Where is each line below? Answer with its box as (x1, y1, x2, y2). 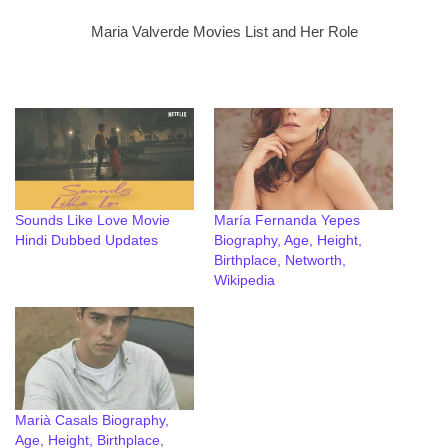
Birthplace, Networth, (214, 252, 346, 269)
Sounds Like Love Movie (15, 212, 170, 229)
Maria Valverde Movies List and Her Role (90, 23, 358, 40)
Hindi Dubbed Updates (15, 232, 158, 249)
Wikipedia (214, 272, 275, 289)
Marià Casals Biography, (15, 411, 169, 428)
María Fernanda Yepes (214, 212, 360, 229)
